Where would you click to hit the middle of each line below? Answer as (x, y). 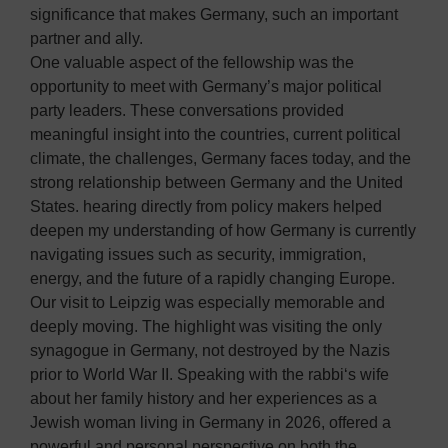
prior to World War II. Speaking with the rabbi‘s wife (209, 375)
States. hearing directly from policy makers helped (206, 207)
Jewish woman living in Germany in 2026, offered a (210, 423)
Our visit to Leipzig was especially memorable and (207, 303)
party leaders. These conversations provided (187, 111)
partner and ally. (86, 39)
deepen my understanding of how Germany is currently (223, 231)
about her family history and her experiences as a (203, 399)
